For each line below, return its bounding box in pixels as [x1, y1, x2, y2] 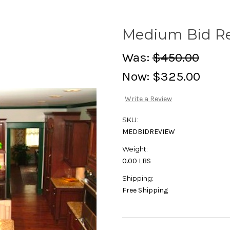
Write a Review [124, 94, 172, 104]
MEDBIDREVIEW [122, 127, 175, 137]
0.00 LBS [122, 157, 151, 166]
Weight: [122, 145, 148, 154]
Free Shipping [122, 186, 168, 195]
